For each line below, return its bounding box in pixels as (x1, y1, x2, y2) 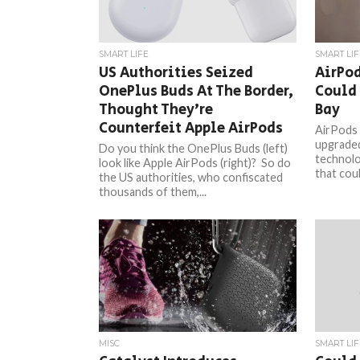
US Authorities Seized (99, 62, 254, 84)
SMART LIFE (99, 49, 149, 59)
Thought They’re (99, 99, 214, 121)
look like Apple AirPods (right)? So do (99, 156, 292, 170)
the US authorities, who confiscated (99, 170, 284, 184)
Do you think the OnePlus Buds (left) (99, 141, 288, 155)
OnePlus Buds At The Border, (99, 80, 294, 102)
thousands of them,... (99, 185, 207, 198)
